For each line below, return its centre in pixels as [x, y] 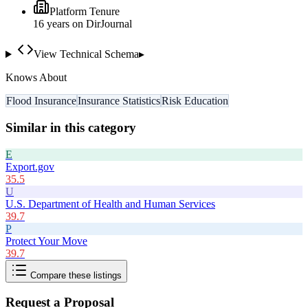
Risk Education [195, 101]
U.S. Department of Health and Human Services [110, 203]
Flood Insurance [41, 101]
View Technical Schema [86, 54]
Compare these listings [75, 275]
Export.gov [30, 166]
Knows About [36, 78]
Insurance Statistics [119, 101]
